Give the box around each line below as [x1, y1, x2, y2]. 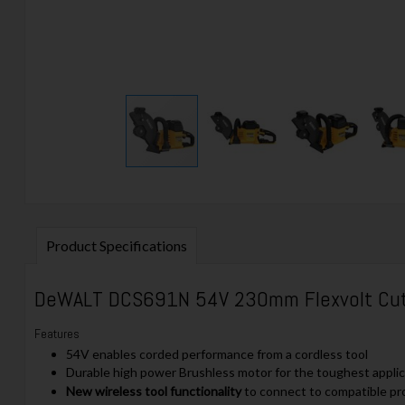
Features [33, 325, 80, 343]
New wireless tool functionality [65, 382, 244, 399]
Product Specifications [45, 237, 187, 254]
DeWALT [33, 285, 108, 313]
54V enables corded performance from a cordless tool [65, 345, 368, 362]
